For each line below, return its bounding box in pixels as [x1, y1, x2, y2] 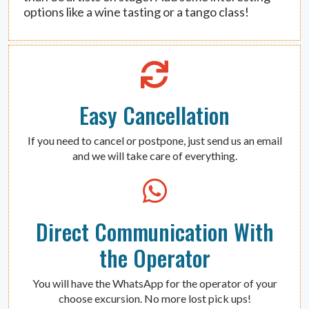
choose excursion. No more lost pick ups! [58, 291, 251, 305]
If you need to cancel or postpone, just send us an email [27, 133, 282, 147]
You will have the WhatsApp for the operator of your [32, 276, 277, 290]
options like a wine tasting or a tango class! [23, 3, 250, 19]
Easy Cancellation [79, 98, 230, 131]
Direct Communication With [35, 215, 274, 248]
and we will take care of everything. [72, 148, 237, 162]
